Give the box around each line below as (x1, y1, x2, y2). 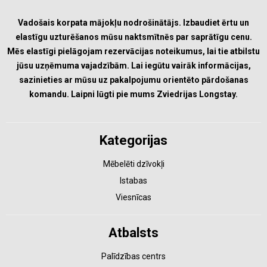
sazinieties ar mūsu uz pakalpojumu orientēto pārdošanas (18, 75, 249, 85)
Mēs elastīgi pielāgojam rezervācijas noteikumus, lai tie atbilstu (7, 46, 260, 56)
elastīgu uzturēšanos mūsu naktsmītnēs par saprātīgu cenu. (15, 32, 252, 42)
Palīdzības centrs (101, 252, 166, 261)
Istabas (120, 176, 147, 185)
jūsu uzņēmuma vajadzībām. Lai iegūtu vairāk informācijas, (16, 61, 251, 70)
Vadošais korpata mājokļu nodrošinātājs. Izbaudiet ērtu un (18, 18, 249, 27)
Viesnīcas (116, 193, 151, 202)
